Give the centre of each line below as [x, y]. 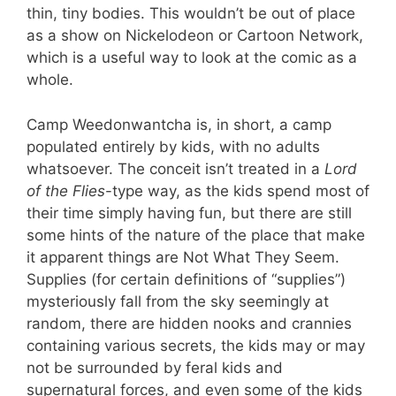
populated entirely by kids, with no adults [173, 146]
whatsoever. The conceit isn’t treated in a [175, 168]
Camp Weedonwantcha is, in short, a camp [179, 124]
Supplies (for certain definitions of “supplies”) [186, 279]
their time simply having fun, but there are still [189, 213]
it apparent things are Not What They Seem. [183, 257]
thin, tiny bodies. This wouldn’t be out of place [191, 13]
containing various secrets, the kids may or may [196, 345]
